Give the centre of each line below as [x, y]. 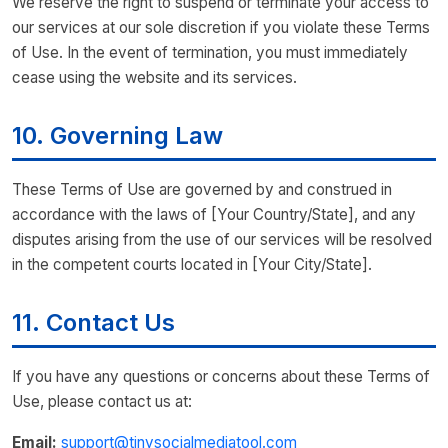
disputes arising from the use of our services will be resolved [222, 239]
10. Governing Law [117, 135]
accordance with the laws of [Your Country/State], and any [214, 214]
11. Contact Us [93, 322]
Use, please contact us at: [102, 401]
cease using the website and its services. [154, 77]
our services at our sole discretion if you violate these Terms [221, 27]
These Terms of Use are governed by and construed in [202, 189]
